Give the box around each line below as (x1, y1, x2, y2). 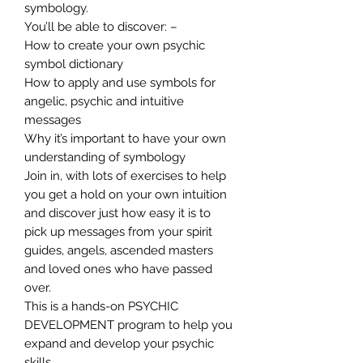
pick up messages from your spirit (24, 224, 212, 239)
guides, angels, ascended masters (24, 242, 213, 258)
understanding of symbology (24, 149, 186, 164)
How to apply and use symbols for (24, 75, 216, 90)
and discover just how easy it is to (24, 205, 211, 220)
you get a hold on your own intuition (24, 186, 227, 202)
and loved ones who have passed (24, 261, 212, 276)
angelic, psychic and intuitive (24, 93, 184, 109)
